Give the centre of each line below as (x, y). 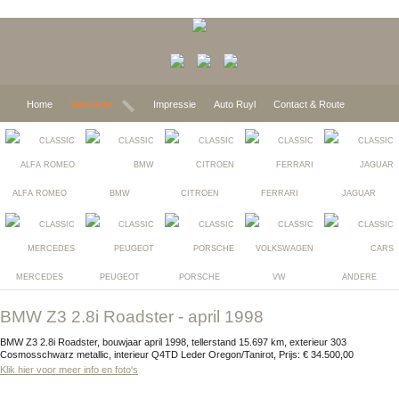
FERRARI (279, 193)
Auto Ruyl (235, 104)
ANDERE (359, 277)
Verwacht (92, 104)
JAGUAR (359, 193)
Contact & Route (309, 104)
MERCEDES (40, 277)
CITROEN (199, 193)
